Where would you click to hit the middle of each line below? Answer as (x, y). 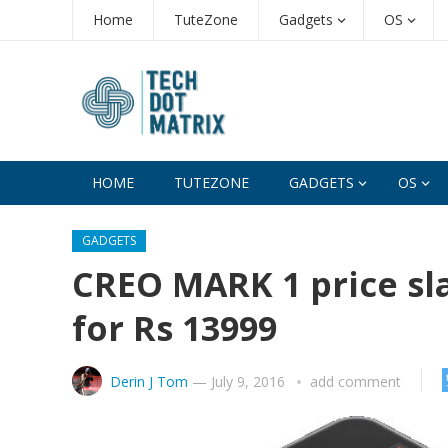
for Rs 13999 (174, 328)
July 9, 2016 (248, 381)
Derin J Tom (149, 381)
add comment (355, 381)
